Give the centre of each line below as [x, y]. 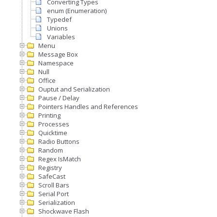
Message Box [58, 54]
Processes [54, 124]
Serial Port [54, 194]
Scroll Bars [54, 185]
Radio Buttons [59, 141]
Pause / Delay [59, 98]
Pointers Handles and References [88, 107]
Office [47, 80]
